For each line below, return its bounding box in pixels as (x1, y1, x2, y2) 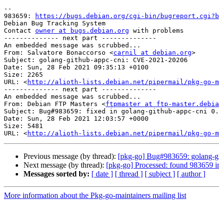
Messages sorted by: (23, 170, 89, 178)
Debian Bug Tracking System (4, 20, 106, 27)
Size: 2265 (4, 71, 43, 79)
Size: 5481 (4, 122, 43, 130)
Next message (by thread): (23, 161, 106, 170)
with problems (129, 27, 184, 35)
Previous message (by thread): (23, 152, 118, 161)
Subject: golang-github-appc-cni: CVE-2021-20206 (4, 56, 188, 64)
